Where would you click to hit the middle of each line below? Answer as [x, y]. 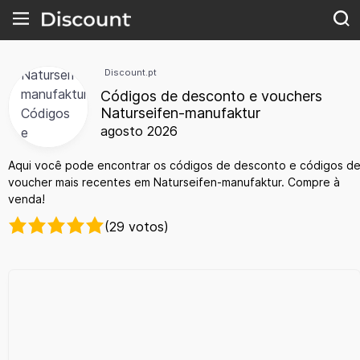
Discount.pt [131, 72]
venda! [27, 199]
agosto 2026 [139, 131]
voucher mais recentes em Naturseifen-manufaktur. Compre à [174, 182]
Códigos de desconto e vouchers [211, 96]
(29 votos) [137, 226]
